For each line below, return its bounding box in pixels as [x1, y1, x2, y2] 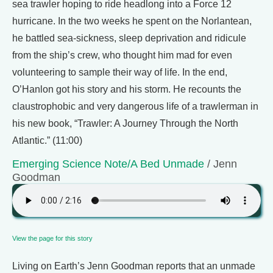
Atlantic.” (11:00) [12, 135, 82, 146]
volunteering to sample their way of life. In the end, [12, 67, 227, 77]
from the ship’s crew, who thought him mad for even [12, 50, 232, 60]
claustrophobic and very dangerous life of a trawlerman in [12, 101, 258, 112]
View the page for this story [12, 235, 93, 242]
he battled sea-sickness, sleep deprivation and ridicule [12, 33, 246, 43]
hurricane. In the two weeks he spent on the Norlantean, [12, 16, 252, 26]
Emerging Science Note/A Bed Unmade [12, 157, 204, 170]
